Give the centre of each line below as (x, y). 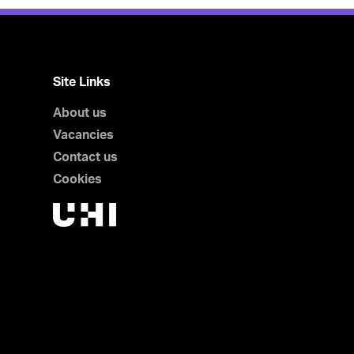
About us (80, 113)
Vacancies (84, 135)
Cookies (78, 179)
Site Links (82, 82)
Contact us (86, 157)
